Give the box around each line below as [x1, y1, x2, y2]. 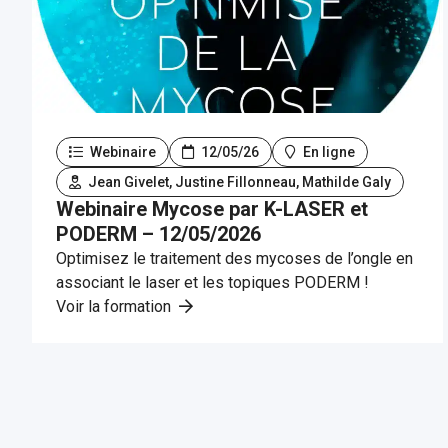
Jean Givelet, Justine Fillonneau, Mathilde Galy [85, 174, 391, 190]
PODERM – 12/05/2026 [56, 222, 261, 246]
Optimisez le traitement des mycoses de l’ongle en [56, 249, 413, 268]
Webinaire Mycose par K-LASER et [56, 197, 368, 221]
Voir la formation [56, 297, 175, 316]
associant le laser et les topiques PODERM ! [56, 273, 369, 292]
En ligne [300, 144, 355, 160]
